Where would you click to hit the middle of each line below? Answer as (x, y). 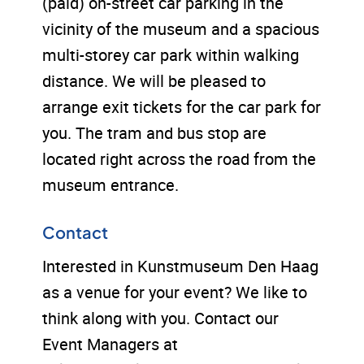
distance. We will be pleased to (154, 81)
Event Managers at (110, 344)
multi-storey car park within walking (171, 55)
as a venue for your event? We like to (175, 292)
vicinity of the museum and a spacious (181, 29)
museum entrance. (111, 185)
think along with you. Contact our (161, 318)
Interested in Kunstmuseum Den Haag (181, 266)
